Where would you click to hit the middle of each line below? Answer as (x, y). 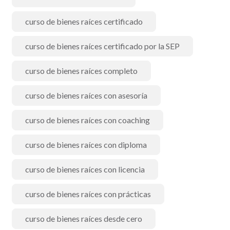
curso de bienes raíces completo (81, 71)
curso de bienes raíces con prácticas (88, 194)
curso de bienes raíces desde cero (84, 218)
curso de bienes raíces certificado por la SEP (102, 46)
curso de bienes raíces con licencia (85, 169)
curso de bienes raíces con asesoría (86, 95)
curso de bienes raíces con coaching (88, 120)
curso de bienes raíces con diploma (86, 145)
